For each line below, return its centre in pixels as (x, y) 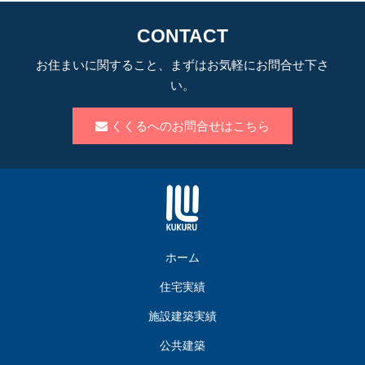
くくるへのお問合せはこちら (189, 126)
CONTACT (182, 36)
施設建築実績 (182, 316)
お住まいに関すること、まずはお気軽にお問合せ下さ (182, 65)
